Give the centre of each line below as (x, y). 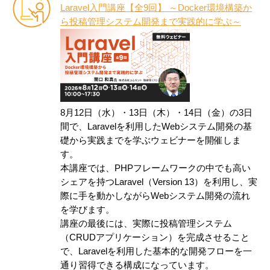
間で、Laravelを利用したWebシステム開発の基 (156, 126)
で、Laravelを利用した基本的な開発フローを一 (156, 251)
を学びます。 (87, 209)
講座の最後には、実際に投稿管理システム (146, 223)
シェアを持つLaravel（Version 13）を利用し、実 (159, 182)
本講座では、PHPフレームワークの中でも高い (155, 168)
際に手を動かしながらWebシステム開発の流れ (155, 196)
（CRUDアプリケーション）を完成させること (155, 237)
